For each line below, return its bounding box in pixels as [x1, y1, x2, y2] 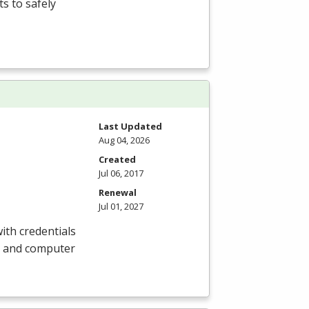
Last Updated [99, 120, 162, 133]
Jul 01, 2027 [99, 200, 143, 213]
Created [99, 153, 136, 166]
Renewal [99, 186, 137, 199]
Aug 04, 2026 [99, 134, 150, 147]
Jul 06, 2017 [99, 167, 143, 180]
